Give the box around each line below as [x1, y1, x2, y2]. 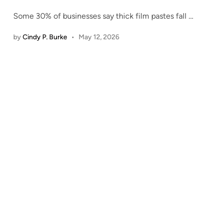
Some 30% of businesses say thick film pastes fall [13, 11, 189, 21]
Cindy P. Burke [22, 33, 67, 41]
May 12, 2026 [79, 33, 120, 41]
